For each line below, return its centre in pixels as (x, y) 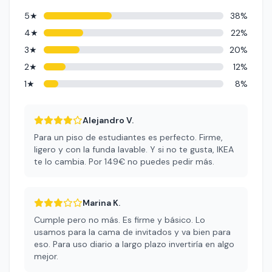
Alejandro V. (108, 120)
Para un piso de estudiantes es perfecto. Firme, (128, 137)
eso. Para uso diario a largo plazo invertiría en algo (134, 244)
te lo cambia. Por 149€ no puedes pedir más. (124, 161)
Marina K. (101, 203)
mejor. (46, 256)
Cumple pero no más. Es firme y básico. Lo (120, 220)
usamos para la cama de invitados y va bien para (132, 232)
